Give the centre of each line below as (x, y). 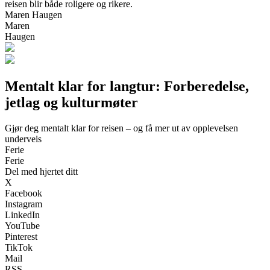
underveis (23, 139)
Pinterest (21, 236)
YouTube (22, 225)
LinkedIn (22, 215)
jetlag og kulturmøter (71, 102)
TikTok (19, 247)
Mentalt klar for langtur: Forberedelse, (127, 86)
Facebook (24, 193)
